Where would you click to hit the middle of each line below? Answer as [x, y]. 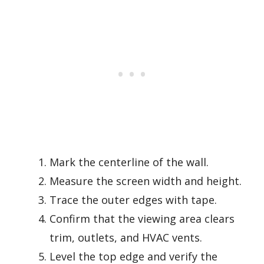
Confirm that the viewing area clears [142, 219]
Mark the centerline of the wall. [129, 162]
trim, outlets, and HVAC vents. [126, 238]
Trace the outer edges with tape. [133, 200]
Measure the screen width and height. [146, 181]
